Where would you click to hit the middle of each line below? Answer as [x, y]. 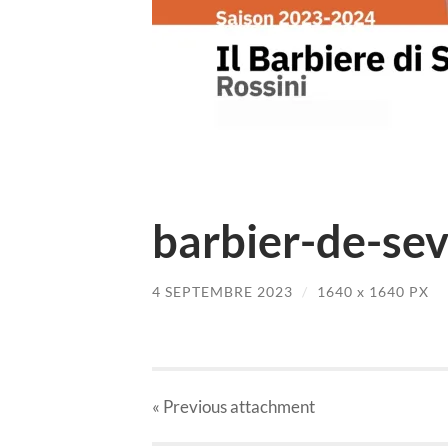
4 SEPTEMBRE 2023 [222, 291]
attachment [271, 407]
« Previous [189, 407]
